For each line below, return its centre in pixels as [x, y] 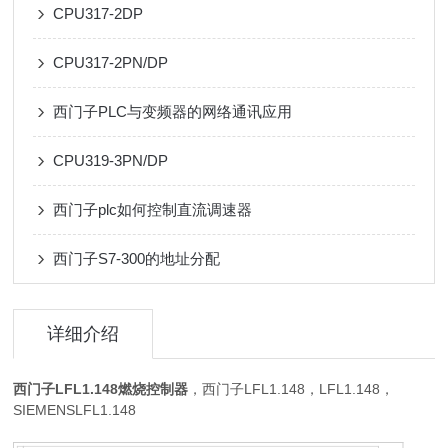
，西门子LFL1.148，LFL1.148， [291, 389]
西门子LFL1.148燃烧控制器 [101, 389]
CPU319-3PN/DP [111, 160]
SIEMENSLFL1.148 [75, 410]
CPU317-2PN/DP [111, 62]
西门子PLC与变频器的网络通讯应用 [173, 111]
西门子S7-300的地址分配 [137, 258]
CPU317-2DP [98, 13]
